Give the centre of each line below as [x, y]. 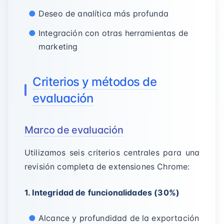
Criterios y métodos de [95, 82]
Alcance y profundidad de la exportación [119, 218]
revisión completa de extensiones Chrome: [107, 166]
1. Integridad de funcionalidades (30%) [102, 192]
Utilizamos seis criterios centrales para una [112, 152]
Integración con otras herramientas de [113, 33]
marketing [58, 46]
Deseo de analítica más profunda [103, 13]
